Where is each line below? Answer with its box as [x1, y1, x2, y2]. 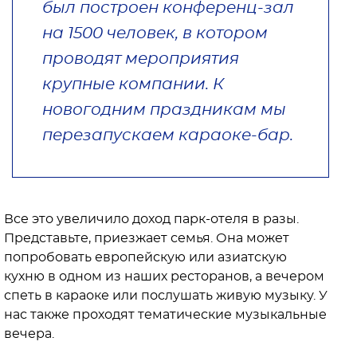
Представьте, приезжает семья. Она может [4, 231, 289, 245]
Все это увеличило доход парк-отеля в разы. [4, 212, 299, 226]
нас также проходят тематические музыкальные [4, 308, 327, 321]
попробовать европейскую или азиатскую [4, 250, 287, 264]
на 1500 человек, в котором [42, 25, 268, 41]
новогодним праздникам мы [42, 101, 286, 118]
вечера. [4, 327, 57, 340]
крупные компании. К [42, 76, 224, 92]
